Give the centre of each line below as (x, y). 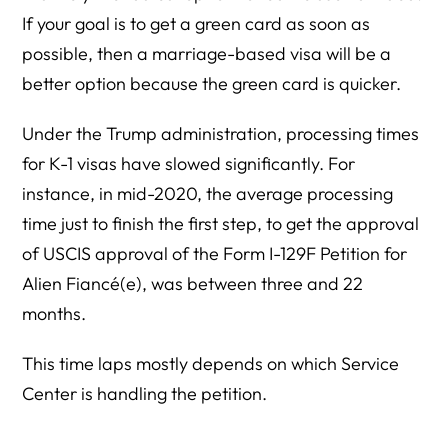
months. (54, 313)
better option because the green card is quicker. (212, 83)
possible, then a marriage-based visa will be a (207, 53)
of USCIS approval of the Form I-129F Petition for (215, 253)
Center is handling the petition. (145, 393)
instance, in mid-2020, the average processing (208, 193)
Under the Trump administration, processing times (221, 133)
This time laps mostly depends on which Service (211, 363)
